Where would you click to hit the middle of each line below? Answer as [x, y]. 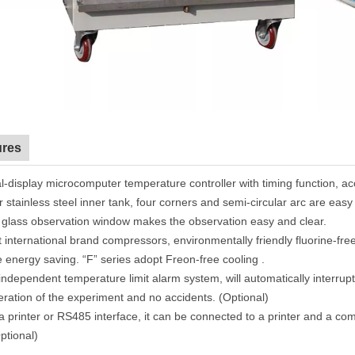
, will [230, 278]
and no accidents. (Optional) [198, 297]
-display [25, 183]
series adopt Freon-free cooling [179, 259]
